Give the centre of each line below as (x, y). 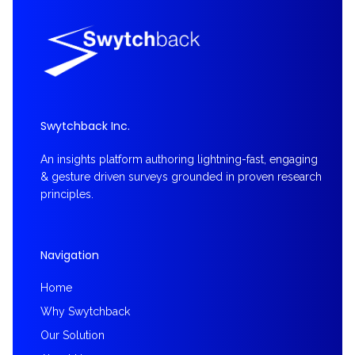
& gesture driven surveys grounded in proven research (181, 177)
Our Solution (73, 336)
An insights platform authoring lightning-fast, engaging (179, 160)
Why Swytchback (85, 312)
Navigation (70, 256)
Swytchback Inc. (85, 126)
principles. (67, 195)
